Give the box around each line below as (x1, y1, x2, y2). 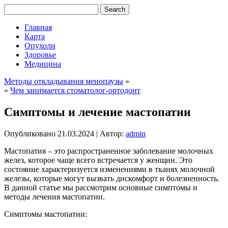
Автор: (100, 129, 124, 138)
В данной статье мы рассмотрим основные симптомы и (4, 183, 197, 192)
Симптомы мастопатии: (4, 209, 87, 218)
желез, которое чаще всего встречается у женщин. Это (4, 155, 192, 164)
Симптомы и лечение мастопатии (4, 105, 191, 119)
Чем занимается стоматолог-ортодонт (10, 86, 140, 95)
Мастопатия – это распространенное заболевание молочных (4, 146, 213, 155)
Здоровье (24, 50, 56, 59)
